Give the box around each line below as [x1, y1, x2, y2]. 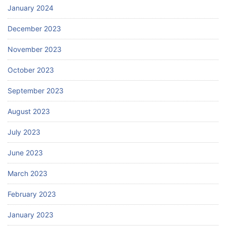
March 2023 [8, 168, 47, 178]
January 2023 [8, 210, 53, 219]
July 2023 [8, 127, 40, 136]
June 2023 [8, 148, 43, 157]
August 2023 [8, 106, 50, 116]
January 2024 [8, 3, 53, 12]
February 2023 [8, 189, 56, 198]
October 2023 [8, 65, 54, 74]
